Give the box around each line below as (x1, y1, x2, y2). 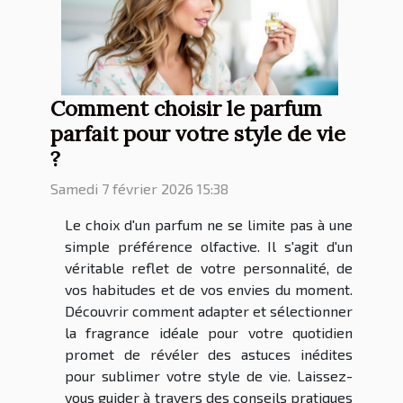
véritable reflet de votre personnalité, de (65, 259, 353, 277)
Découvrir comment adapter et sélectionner (65, 302, 353, 320)
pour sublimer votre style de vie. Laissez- (65, 367, 353, 385)
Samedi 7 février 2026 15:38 (50, 180, 228, 198)
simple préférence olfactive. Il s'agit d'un (65, 237, 353, 255)
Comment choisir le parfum (50, 94, 322, 122)
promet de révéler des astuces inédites (65, 345, 353, 363)
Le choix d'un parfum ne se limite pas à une (65, 216, 353, 234)
